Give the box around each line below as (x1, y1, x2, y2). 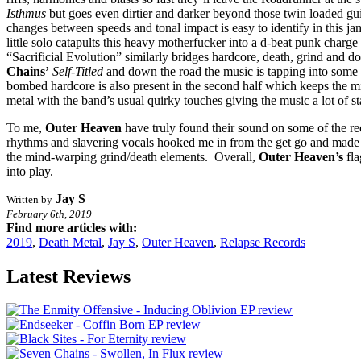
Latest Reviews (6, 265, 131, 287)
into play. (6, 164, 53, 178)
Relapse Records (220, 234, 305, 249)
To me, (6, 120, 45, 135)
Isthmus (6, 6, 46, 20)
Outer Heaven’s (259, 149, 343, 164)
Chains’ (6, 64, 49, 78)
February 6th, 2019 (6, 207, 92, 220)
